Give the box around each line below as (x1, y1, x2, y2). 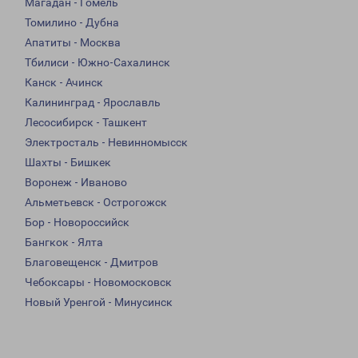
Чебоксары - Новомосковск (25, 276, 172, 289)
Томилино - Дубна (25, 16, 119, 30)
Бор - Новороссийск (25, 216, 129, 229)
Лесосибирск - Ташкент (25, 116, 147, 129)
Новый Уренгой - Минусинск (25, 296, 173, 309)
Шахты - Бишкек (25, 156, 111, 169)
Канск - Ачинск (25, 76, 103, 89)
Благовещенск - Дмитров (25, 256, 158, 269)
